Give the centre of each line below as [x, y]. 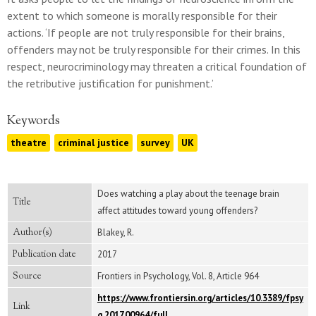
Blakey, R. [116, 232]
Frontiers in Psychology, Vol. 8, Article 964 [178, 276]
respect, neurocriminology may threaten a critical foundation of [157, 66]
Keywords [34, 121]
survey [155, 142]
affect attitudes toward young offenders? [177, 211]
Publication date [44, 255]
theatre [29, 142]
